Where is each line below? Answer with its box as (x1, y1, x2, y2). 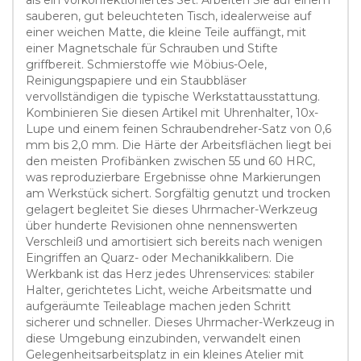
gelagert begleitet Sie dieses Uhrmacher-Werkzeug (26, 201, 317, 217)
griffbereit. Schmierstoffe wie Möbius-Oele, (26, 56, 267, 72)
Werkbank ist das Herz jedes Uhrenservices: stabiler (26, 266, 314, 281)
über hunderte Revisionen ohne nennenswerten (26, 218, 297, 233)
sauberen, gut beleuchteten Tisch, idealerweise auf (26, 8, 311, 23)
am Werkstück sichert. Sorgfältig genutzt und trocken (26, 185, 330, 201)
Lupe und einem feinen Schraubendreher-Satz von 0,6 (26, 121, 331, 136)
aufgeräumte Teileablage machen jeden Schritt (26, 298, 291, 313)
